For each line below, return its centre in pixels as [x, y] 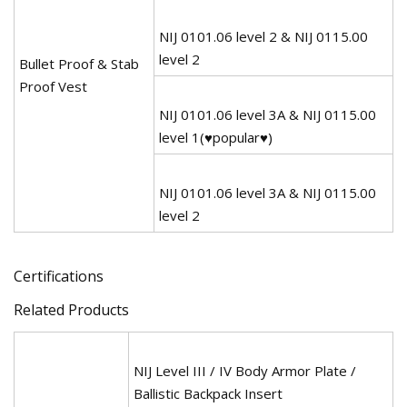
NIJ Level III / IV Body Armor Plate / [245, 370]
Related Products [71, 309]
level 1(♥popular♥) [216, 137]
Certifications [59, 276]
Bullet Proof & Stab [79, 63]
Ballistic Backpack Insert [208, 393]
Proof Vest [53, 86]
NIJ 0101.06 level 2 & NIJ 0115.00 [263, 36]
